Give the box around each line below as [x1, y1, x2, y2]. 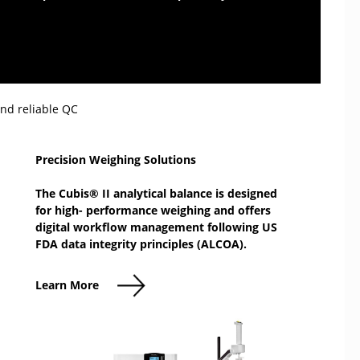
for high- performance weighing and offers [35, 202, 271, 218]
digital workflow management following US [35, 219, 277, 235]
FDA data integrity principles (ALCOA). [35, 235, 247, 252]
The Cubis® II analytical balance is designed [35, 185, 277, 201]
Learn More [35, 276, 99, 292]
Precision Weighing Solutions [35, 151, 196, 167]
